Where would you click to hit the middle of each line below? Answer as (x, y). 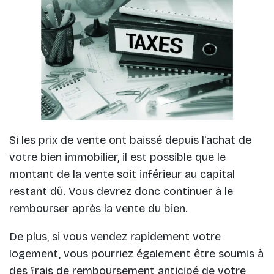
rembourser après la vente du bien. (98, 208)
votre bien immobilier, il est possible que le (117, 157)
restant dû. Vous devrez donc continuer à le (121, 191)
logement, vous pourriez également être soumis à (136, 254)
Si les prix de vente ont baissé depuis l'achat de (130, 140)
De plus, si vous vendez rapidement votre (115, 236)
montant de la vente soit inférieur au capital (122, 174)
